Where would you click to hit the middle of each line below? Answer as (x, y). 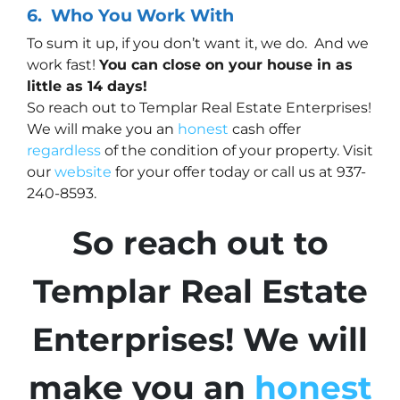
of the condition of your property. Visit (237, 150)
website (83, 171)
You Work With (166, 15)
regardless (64, 150)
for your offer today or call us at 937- (239, 171)
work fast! (63, 64)
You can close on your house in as (226, 64)
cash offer (265, 129)
